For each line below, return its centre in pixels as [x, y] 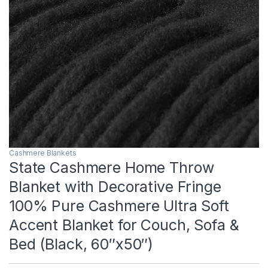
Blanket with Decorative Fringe [115, 186]
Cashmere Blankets [43, 153]
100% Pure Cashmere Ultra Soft [119, 205]
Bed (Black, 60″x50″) [81, 244]
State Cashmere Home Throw [112, 167]
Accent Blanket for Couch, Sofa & [124, 225]
